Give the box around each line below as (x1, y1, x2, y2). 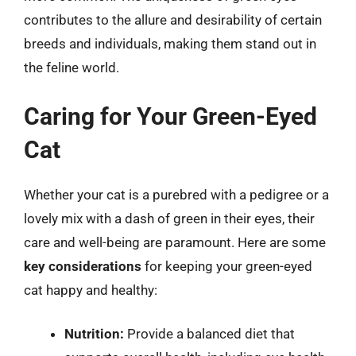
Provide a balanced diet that (124, 326, 295, 342)
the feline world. (24, 60, 119, 75)
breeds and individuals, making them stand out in (24, 36, 316, 52)
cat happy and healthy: (24, 281, 157, 298)
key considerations (24, 257, 141, 274)
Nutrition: (64, 326, 124, 342)
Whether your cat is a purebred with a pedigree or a (24, 186, 329, 203)
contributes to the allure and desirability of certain (24, 12, 322, 28)
